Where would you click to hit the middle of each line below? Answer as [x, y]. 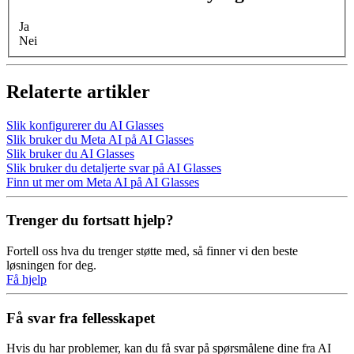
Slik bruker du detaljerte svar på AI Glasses [114, 168]
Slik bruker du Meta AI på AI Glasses [100, 139]
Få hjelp [26, 279]
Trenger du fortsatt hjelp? [90, 220]
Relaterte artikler [78, 91]
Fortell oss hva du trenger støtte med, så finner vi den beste [152, 250]
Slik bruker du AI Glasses [70, 153]
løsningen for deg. [51, 265]
